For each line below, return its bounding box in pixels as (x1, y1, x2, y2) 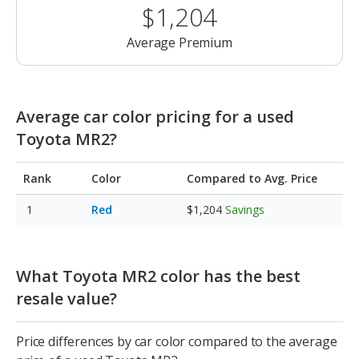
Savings (225, 202, 264, 218)
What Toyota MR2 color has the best (16, 265, 301, 288)
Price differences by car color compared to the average (16, 333, 337, 351)
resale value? (16, 288, 117, 310)
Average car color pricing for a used (16, 106, 294, 128)
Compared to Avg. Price (187, 171, 317, 187)
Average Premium (127, 34, 232, 52)
